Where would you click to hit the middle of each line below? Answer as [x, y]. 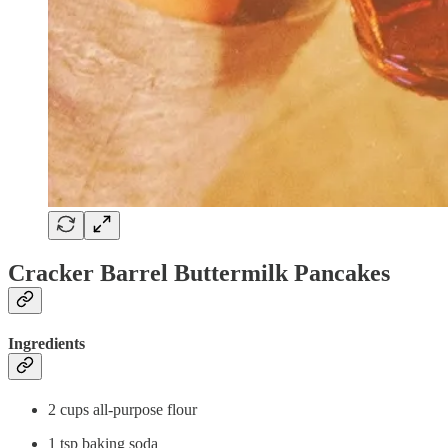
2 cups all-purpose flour [122, 410]
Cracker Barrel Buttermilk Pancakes [199, 272]
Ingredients [46, 343]
